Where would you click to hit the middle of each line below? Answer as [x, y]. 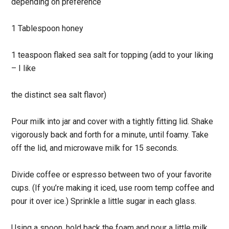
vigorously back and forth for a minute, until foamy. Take [110, 134]
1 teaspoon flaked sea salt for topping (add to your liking [112, 55]
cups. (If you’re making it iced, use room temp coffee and [113, 188]
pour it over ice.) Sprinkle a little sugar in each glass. [104, 201]
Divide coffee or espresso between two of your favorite [112, 174]
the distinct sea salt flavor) [59, 95]
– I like [25, 68]
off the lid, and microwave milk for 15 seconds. [95, 148]
